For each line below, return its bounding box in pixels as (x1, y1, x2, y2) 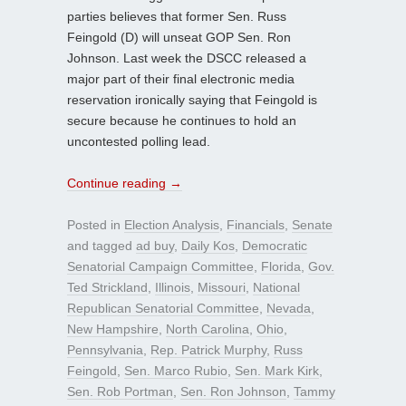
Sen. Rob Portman (67, 383, 173, 399)
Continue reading (67, 175, 169, 190)
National (253, 279, 300, 295)
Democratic (242, 237, 307, 253)
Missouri (198, 279, 246, 295)
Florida (261, 258, 301, 274)
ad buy (136, 237, 174, 253)
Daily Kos (181, 237, 235, 253)
